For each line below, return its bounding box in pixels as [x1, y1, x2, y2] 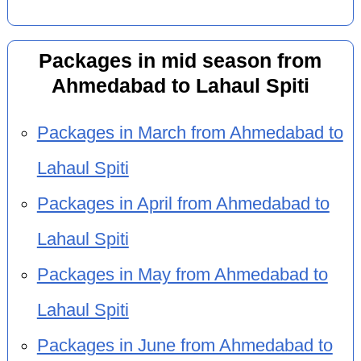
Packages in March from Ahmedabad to [36, 123, 343, 143]
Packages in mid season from [39, 49, 322, 72]
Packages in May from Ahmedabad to [36, 265, 328, 285]
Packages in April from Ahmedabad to [36, 194, 330, 214]
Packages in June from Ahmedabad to [36, 336, 333, 356]
